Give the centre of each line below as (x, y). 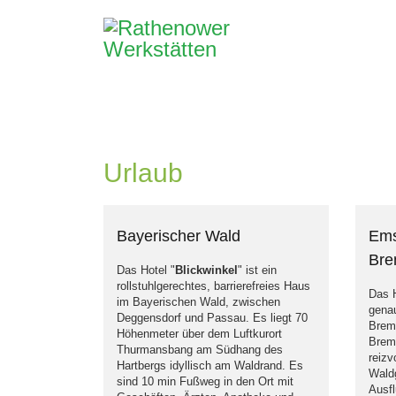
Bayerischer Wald (179, 236)
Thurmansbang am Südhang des (200, 350)
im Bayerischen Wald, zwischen (198, 302)
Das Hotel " (146, 270)
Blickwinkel (206, 270)
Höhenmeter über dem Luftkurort (199, 334)
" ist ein (257, 270)
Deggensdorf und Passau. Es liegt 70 (212, 318)
